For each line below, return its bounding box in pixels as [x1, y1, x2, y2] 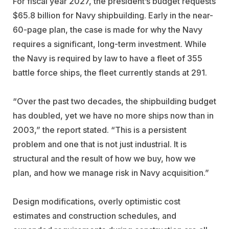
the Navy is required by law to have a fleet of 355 [13, 53, 202, 63]
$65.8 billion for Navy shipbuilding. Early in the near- [13, 10, 213, 20]
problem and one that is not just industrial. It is [13, 139, 187, 149]
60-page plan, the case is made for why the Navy [13, 24, 202, 35]
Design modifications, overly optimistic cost [13, 196, 180, 207]
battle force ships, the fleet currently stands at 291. [13, 67, 207, 78]
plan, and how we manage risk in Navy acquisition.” [13, 167, 209, 178]
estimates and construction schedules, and [13, 210, 176, 221]
